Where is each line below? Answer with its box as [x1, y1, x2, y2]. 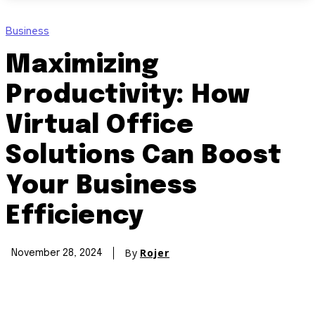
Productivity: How [6, 83, 250, 109]
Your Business [6, 174, 198, 200]
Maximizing [6, 53, 158, 79]
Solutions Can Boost [6, 143, 282, 169]
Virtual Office [6, 113, 193, 139]
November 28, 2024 [11, 248, 103, 259]
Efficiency [6, 204, 143, 230]
